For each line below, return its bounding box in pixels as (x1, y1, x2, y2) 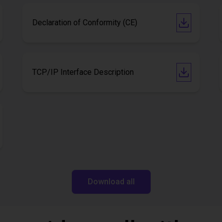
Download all (87, 177, 135, 186)
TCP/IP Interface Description (32, 67, 134, 77)
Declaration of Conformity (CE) (32, 18, 138, 27)
